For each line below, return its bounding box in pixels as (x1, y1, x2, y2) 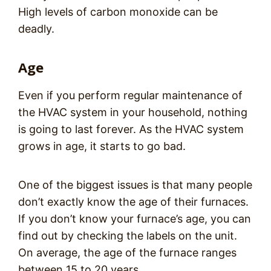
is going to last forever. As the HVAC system (18, 123, 244, 135)
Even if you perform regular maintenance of (18, 89, 243, 102)
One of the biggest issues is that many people (18, 178, 252, 191)
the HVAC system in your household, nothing (18, 106, 247, 119)
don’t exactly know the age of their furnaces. (18, 195, 249, 208)
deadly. (18, 22, 54, 35)
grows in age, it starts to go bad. (18, 140, 189, 152)
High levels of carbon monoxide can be (18, 5, 218, 18)
